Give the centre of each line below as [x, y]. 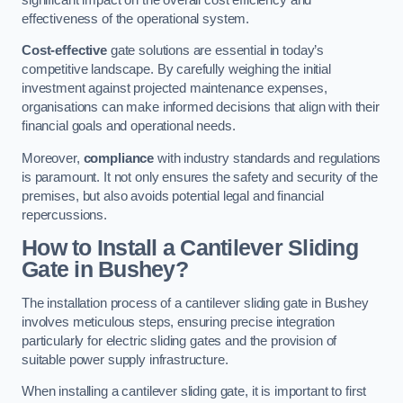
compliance [119, 158]
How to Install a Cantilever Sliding [190, 248]
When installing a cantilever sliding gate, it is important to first [194, 392]
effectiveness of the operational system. [136, 18]
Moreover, [53, 158]
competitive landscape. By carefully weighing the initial [176, 70]
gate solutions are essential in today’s [215, 51]
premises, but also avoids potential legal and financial [173, 196]
